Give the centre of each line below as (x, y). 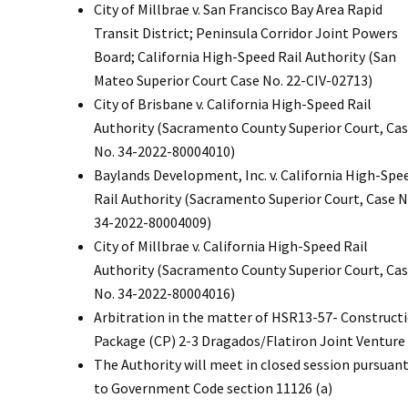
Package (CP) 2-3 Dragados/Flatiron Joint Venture (250, 340)
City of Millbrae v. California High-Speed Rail (231, 245)
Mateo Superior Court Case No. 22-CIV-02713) (233, 80)
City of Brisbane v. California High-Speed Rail (233, 103)
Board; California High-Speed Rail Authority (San (245, 56)
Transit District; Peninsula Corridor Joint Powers (246, 32)
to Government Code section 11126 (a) (213, 388)
